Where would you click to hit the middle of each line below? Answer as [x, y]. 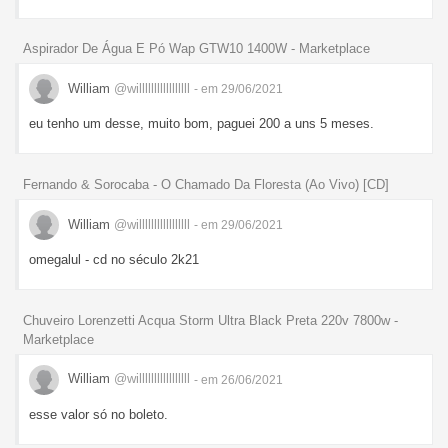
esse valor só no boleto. [98, 414]
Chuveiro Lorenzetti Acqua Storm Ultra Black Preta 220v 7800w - [210, 320]
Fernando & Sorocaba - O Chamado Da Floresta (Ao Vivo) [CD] [206, 185]
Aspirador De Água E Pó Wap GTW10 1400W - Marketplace [196, 49]
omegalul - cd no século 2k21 [114, 260]
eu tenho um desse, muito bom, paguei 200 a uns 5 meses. [201, 124]
